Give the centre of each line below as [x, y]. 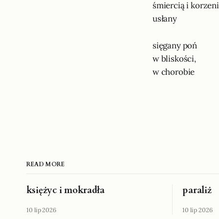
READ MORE [45, 164]
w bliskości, [174, 59]
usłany [165, 19]
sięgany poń [175, 45]
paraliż [197, 190]
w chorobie [174, 72]
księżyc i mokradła [65, 190]
